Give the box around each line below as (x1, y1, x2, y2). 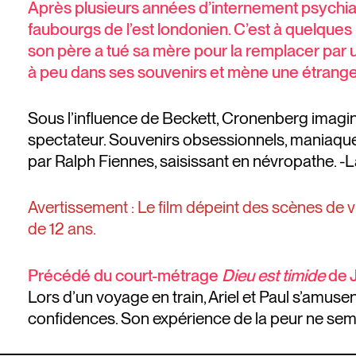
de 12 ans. (28, 219, 96, 239)
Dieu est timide (222, 265, 325, 285)
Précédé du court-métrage (28, 265, 222, 285)
